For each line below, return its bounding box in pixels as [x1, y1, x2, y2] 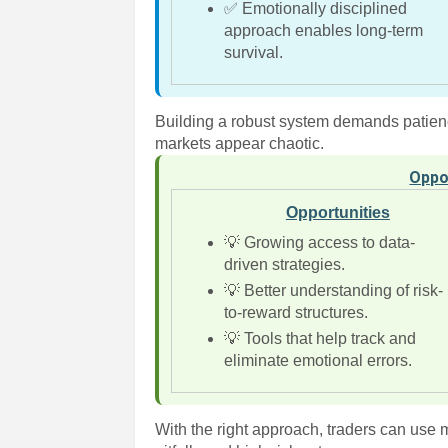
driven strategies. [224, 256, 346, 273]
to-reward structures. [224, 304, 369, 321]
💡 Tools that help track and [224, 330, 417, 347]
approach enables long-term [224, 22, 424, 39]
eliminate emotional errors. [224, 352, 413, 369]
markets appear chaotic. [155, 135, 325, 152]
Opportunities [285, 204, 390, 221]
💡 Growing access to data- [224, 234, 416, 251]
